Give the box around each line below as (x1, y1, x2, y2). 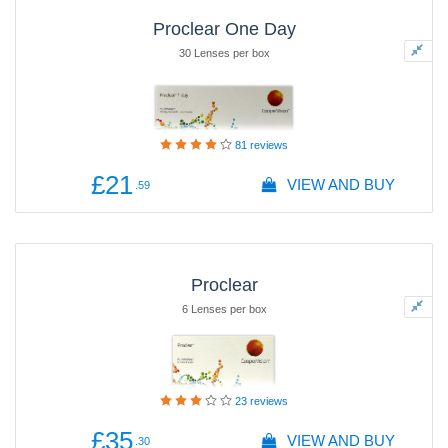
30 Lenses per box (178, 47, 270, 59)
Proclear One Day (152, 19, 296, 39)
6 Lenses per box (181, 303, 267, 315)
